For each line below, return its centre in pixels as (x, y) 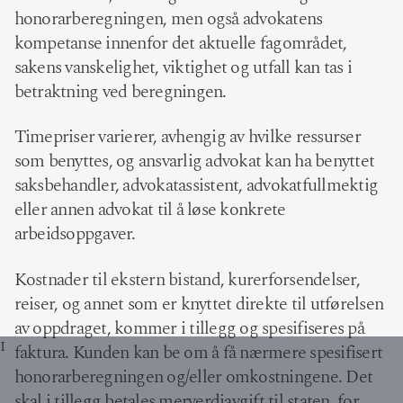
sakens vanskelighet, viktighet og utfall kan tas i (183, 67)
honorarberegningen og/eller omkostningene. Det (193, 376)
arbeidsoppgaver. (75, 234)
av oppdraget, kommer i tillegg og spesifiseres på (189, 328)
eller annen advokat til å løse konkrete (150, 210)
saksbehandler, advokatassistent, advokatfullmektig (196, 186)
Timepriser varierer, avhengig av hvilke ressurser (187, 137)
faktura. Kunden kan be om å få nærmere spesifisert (198, 352)
